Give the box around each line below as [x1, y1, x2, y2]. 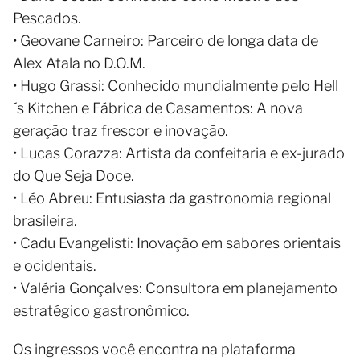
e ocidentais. [13, 257, 96, 274]
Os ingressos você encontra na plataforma [13, 341, 296, 358]
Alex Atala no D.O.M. [13, 55, 145, 72]
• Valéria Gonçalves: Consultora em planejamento [13, 280, 337, 297]
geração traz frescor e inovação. [13, 122, 228, 139]
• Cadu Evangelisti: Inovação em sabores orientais [13, 235, 341, 252]
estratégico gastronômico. [13, 302, 190, 319]
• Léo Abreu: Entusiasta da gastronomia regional [13, 190, 331, 207]
